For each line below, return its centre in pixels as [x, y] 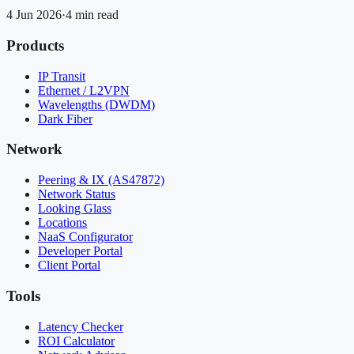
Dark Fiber [65, 119]
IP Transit [62, 76]
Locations [62, 223]
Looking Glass [75, 209]
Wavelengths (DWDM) [96, 104]
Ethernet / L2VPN [84, 90]
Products [35, 46]
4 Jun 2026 [34, 15]
